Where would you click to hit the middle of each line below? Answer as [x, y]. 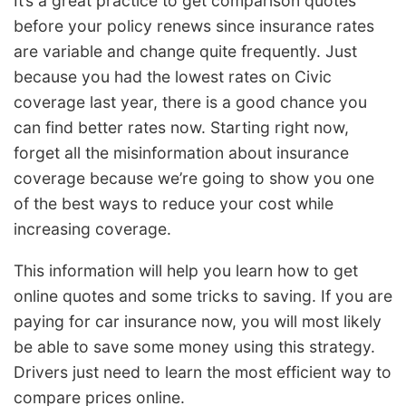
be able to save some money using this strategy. [194, 346]
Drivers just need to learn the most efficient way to [203, 372]
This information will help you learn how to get [186, 270]
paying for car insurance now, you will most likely [198, 321]
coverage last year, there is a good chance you [190, 102]
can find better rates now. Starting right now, [181, 128]
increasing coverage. [92, 229]
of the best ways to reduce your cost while [174, 204]
